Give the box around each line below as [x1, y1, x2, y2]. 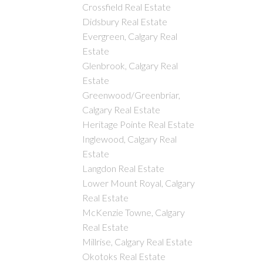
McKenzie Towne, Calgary [82, 207, 186, 218]
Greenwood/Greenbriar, [82, 89, 181, 101]
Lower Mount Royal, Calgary [82, 177, 195, 189]
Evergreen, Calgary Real [82, 31, 178, 42]
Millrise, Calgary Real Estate [82, 236, 193, 248]
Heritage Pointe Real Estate [82, 119, 195, 130]
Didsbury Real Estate [82, 16, 168, 28]
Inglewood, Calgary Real [82, 133, 177, 145]
